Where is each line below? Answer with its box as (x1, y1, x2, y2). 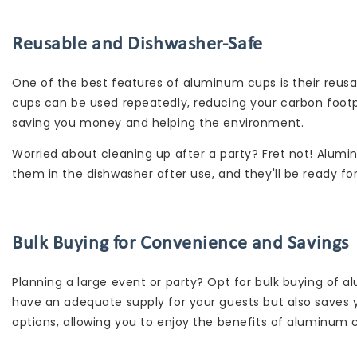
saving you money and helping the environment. (12, 114, 304, 131)
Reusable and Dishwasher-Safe (12, 34, 263, 54)
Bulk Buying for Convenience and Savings (12, 233, 349, 253)
